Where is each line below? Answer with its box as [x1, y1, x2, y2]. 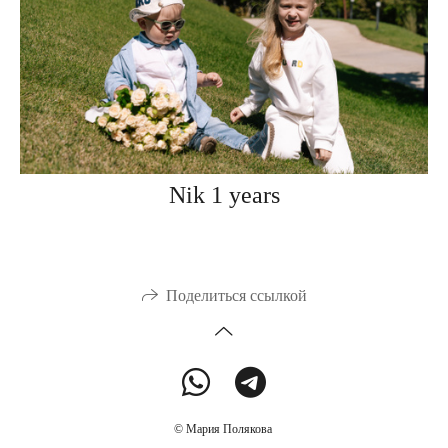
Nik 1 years [168, 181, 280, 208]
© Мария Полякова [173, 422, 275, 437]
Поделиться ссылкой [165, 287, 307, 305]
